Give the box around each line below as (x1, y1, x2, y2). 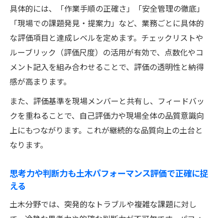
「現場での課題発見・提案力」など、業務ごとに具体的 (10, 17, 204, 29)
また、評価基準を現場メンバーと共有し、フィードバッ (10, 94, 204, 107)
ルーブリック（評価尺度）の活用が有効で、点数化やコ (10, 46, 203, 58)
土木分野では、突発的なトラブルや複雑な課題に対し (10, 198, 197, 210)
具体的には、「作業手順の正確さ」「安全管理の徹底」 (10, 2, 204, 14)
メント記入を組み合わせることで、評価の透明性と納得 (10, 60, 204, 73)
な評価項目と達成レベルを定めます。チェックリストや (10, 31, 203, 43)
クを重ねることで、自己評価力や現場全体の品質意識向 (10, 109, 204, 121)
